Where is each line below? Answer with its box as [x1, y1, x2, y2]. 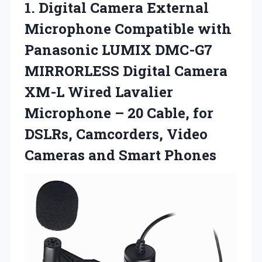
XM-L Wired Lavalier [25, 82, 173, 101]
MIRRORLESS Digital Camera [25, 61, 227, 80]
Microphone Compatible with [25, 19, 232, 38]
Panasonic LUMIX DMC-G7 [25, 40, 212, 59]
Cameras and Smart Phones [25, 145, 216, 164]
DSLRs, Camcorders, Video [25, 124, 208, 143]
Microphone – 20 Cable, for [25, 103, 213, 122]
